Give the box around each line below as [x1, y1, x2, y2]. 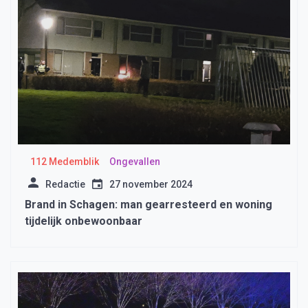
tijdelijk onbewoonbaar [25, 214, 142, 228]
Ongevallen [109, 156, 160, 168]
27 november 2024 [109, 179, 192, 190]
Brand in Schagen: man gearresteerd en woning [25, 198, 272, 212]
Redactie [45, 179, 85, 190]
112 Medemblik [30, 156, 99, 168]
